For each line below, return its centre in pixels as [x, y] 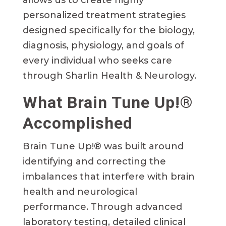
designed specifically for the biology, [108, 30]
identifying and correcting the [94, 161]
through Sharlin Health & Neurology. [109, 75]
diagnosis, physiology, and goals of [103, 45]
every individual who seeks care [97, 60]
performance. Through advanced [102, 207]
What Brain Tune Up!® [108, 102]
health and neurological [80, 191]
